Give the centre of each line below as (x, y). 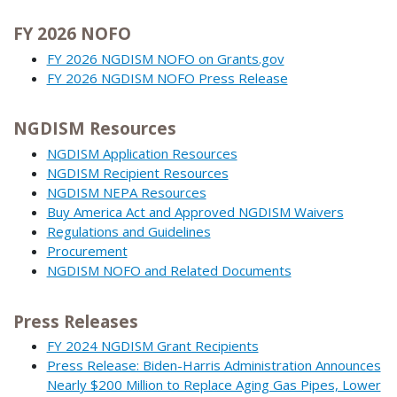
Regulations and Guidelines (128, 231)
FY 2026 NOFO (72, 34)
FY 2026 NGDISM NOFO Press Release (167, 78)
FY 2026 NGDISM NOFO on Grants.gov (165, 58)
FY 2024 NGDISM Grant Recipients (152, 346)
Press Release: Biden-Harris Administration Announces (214, 366)
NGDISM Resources (95, 129)
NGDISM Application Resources (142, 153)
